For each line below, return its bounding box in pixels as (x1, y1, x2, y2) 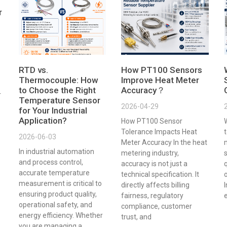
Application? (18, 116, 67, 126)
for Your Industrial (18, 105, 87, 116)
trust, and (121, 213, 152, 221)
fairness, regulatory (121, 192, 183, 200)
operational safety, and (18, 201, 92, 209)
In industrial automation (18, 147, 94, 156)
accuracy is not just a (121, 160, 187, 168)
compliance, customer (121, 202, 192, 211)
